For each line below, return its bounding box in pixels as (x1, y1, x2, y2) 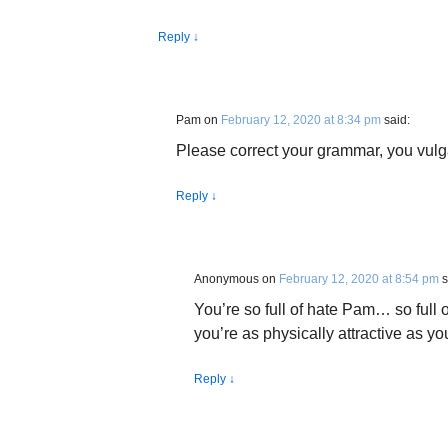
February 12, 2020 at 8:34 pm (221, 113, 381, 127)
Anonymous (194, 272, 259, 286)
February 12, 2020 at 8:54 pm (279, 272, 439, 286)
